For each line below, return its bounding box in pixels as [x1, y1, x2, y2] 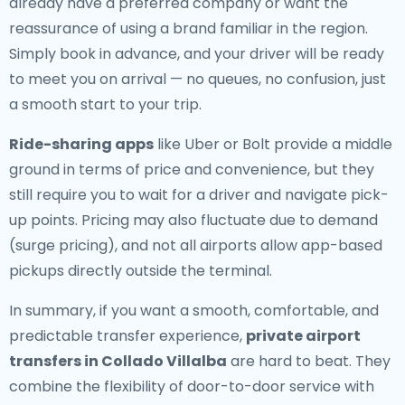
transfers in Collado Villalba [9, 351, 227, 372]
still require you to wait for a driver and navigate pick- [9, 184, 389, 205]
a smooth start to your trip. [9, 94, 202, 115]
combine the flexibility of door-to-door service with [9, 376, 374, 397]
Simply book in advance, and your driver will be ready [9, 43, 384, 64]
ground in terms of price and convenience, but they [9, 159, 374, 180]
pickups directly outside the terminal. [9, 260, 272, 281]
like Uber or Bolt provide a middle [154, 134, 392, 155]
